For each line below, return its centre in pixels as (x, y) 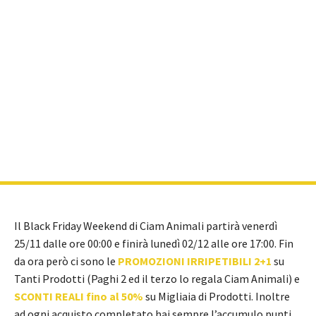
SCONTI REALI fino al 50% (79, 296)
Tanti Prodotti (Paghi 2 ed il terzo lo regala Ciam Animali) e (157, 278)
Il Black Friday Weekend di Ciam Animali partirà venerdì (146, 225)
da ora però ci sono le (66, 261)
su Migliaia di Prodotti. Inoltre (218, 296)
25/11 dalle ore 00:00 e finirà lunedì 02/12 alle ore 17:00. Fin (154, 243)
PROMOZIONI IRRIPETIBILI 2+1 (195, 261)
